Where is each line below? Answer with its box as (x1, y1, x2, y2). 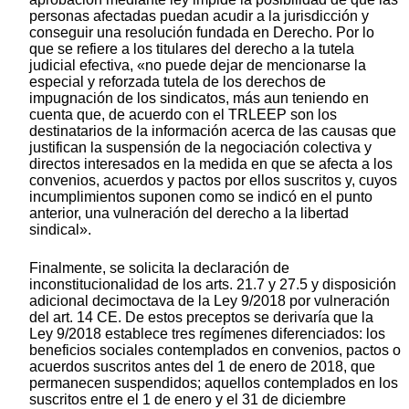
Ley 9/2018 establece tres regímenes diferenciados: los (29, 325, 385, 341)
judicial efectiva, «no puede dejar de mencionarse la (29, 57, 366, 73)
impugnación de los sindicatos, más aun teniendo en (29, 89, 369, 106)
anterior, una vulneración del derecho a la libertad (29, 204, 349, 221)
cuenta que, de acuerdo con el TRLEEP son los (29, 106, 337, 122)
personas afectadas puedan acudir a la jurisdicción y (29, 7, 369, 24)
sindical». (29, 221, 91, 237)
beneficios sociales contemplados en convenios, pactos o (29, 341, 401, 358)
